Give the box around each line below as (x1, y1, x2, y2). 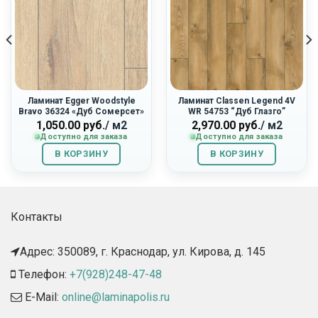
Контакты (11, 210, 62, 224)
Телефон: (16, 267, 70, 281)
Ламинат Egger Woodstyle (27, 95, 136, 106)
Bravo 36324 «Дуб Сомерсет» (18, 106, 144, 116)
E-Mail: (22, 290, 62, 304)
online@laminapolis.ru (62, 290, 170, 304)
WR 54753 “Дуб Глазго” (188, 106, 285, 116)
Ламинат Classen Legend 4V (178, 95, 295, 106)
